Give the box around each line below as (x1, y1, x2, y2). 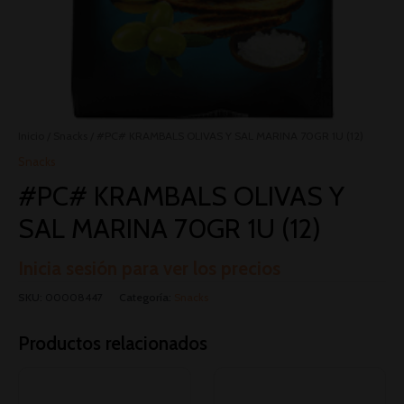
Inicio (18, 128, 44, 142)
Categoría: (119, 290, 174, 305)
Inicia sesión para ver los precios (18, 257, 280, 280)
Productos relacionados (18, 331, 207, 354)
